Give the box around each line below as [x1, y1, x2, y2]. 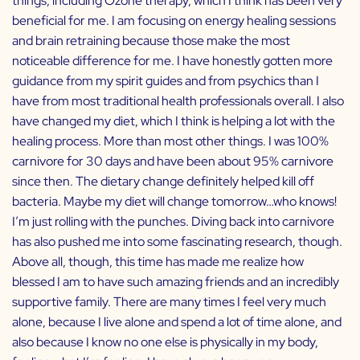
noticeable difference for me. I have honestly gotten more [12, 52, 333, 70]
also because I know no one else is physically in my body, [12, 333, 318, 351]
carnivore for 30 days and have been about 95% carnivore [12, 153, 333, 170]
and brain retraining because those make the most [12, 32, 290, 50]
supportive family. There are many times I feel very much [12, 293, 326, 311]
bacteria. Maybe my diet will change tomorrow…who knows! [12, 193, 337, 211]
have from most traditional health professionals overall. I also [12, 92, 344, 110]
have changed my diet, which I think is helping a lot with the [12, 112, 335, 130]
